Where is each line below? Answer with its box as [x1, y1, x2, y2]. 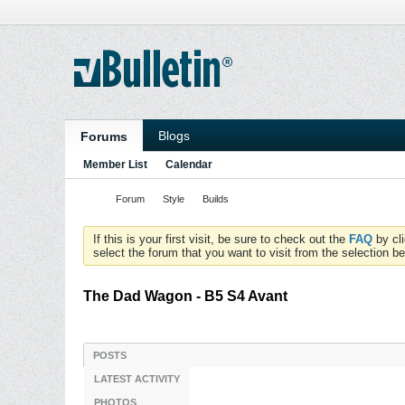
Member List [83, 158, 147, 171]
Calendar [165, 158, 212, 171]
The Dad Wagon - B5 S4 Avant [83, 288, 287, 304]
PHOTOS [252, 350, 295, 361]
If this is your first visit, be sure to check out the [93, 232, 349, 246]
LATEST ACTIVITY [146, 350, 232, 361]
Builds [202, 193, 229, 204]
